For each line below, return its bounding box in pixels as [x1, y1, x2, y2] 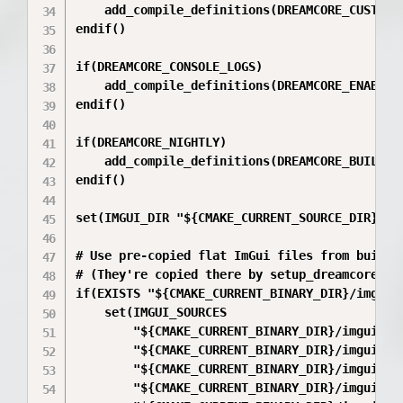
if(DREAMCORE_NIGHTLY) [76, 135, 228, 149]
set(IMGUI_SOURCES [76, 305, 228, 319]
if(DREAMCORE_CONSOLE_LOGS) [76, 59, 264, 74]
